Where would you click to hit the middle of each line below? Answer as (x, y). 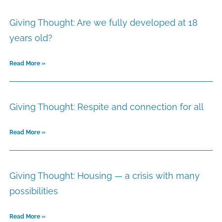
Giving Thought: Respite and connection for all (107, 107)
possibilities (34, 191)
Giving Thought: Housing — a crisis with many (105, 176)
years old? (31, 38)
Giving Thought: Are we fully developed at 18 (104, 23)
